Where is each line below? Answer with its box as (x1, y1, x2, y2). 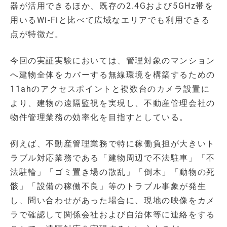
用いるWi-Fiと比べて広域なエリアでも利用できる (10, 15, 210, 25)
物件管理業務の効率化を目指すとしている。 (10, 112, 188, 122)
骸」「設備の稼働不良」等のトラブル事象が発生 (10, 181, 207, 191)
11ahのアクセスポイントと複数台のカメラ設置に (10, 84, 210, 94)
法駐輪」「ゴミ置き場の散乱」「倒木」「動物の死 (10, 167, 215, 177)
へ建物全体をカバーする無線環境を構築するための (10, 69, 215, 80)
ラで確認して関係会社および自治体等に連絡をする (10, 209, 215, 219)
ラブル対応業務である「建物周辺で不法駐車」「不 (10, 153, 215, 163)
